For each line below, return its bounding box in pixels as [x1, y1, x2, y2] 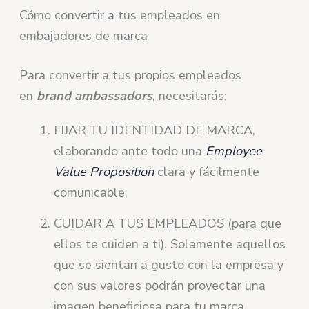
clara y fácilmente [154, 163, 260, 181]
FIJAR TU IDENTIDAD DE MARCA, [54, 122, 256, 139]
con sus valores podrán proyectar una [54, 277, 266, 294]
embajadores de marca [19, 28, 148, 45]
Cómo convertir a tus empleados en [19, 7, 221, 24]
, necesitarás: [152, 88, 228, 105]
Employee [206, 143, 263, 160]
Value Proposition [54, 163, 154, 181]
